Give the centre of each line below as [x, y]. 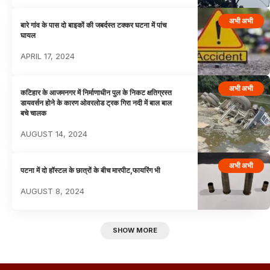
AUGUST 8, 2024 [53, 191]
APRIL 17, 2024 [48, 56]
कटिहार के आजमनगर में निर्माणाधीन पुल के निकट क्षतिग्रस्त [96, 92]
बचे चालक [34, 113]
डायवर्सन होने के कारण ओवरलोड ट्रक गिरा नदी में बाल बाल [96, 102]
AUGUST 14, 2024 [54, 133]
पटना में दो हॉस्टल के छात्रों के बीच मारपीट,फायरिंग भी [91, 170]
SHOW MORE [135, 231]
